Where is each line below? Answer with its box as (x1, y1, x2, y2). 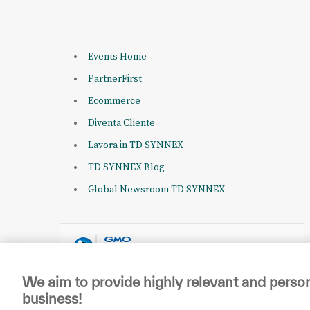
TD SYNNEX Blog (88, 161, 165, 174)
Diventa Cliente (88, 117, 155, 130)
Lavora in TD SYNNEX (88, 139, 183, 152)
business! (22, 291, 82, 307)
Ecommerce (88, 95, 140, 108)
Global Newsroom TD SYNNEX (88, 183, 225, 197)
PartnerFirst (88, 73, 142, 86)
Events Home (88, 51, 147, 64)
